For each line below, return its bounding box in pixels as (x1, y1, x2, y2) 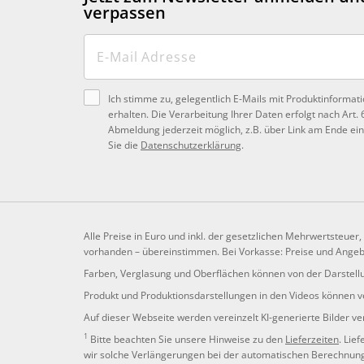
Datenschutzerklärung (141, 137, 241, 152)
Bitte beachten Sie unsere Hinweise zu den (88, 331, 285, 346)
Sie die (108, 137, 141, 152)
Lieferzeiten (285, 331, 339, 346)
